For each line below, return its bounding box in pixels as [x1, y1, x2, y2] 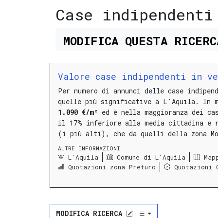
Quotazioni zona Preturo [68, 162, 156, 171]
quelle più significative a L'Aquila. [58, 97, 199, 107]
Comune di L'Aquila [117, 152, 185, 162]
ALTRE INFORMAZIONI [58, 145, 120, 152]
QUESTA [125, 33, 167, 49]
